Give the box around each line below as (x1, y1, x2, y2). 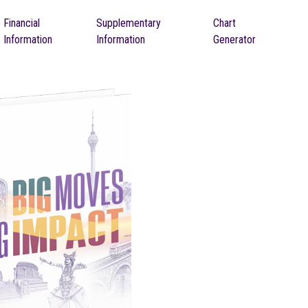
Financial (3, 16, 41, 30)
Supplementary (96, 16, 161, 30)
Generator (213, 32, 256, 46)
